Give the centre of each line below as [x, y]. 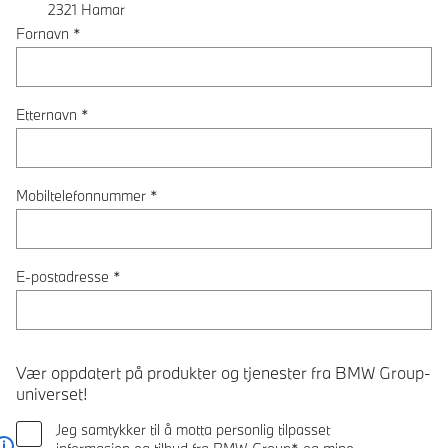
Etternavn [46, 114]
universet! [51, 393]
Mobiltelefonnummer [81, 195]
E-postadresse [62, 276]
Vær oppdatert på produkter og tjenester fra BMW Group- [223, 372]
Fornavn [42, 33]
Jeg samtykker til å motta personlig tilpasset [193, 429]
